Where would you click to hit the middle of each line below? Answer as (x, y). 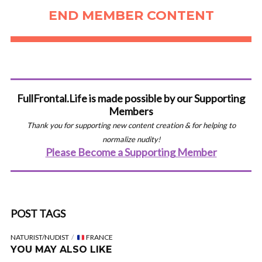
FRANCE (99, 237)
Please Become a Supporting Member (131, 152)
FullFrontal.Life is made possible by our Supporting (131, 99)
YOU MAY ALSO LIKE (61, 250)
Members (131, 111)
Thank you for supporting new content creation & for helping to (131, 125)
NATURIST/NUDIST (40, 237)
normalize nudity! (131, 139)
